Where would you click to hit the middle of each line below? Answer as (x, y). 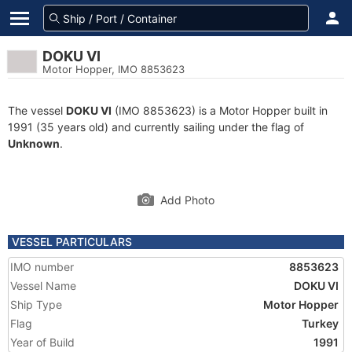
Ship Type (36, 304)
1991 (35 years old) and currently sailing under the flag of (156, 127)
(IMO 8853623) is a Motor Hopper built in (220, 110)
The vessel (37, 110)
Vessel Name (43, 286)
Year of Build (42, 342)
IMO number (42, 267)
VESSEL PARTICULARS (72, 242)
